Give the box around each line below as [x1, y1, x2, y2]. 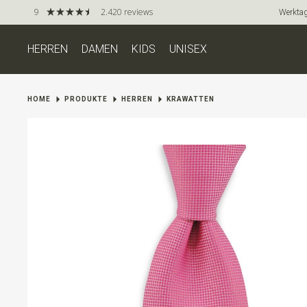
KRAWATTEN [167, 95, 214, 103]
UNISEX [169, 42, 207, 56]
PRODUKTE [64, 95, 108, 103]
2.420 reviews [101, 6, 153, 18]
